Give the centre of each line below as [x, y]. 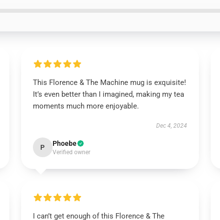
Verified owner [71, 152]
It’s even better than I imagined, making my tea [108, 94]
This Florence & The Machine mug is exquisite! [109, 82]
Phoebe [64, 143]
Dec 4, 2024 [172, 126]
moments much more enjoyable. [86, 106]
